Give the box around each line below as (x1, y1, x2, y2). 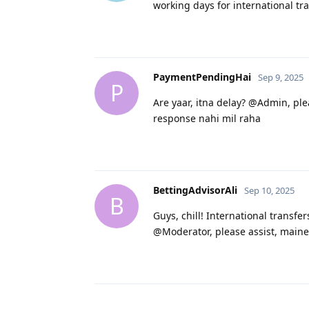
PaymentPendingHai (153, 70, 251, 83)
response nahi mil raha (153, 111, 261, 125)
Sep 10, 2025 (244, 183, 295, 197)
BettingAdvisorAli (153, 183, 237, 197)
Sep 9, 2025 (258, 70, 303, 83)
